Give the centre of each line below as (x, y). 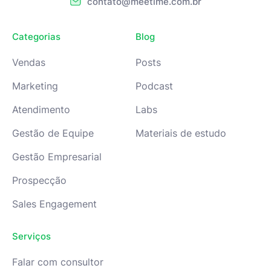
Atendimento (41, 109)
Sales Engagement (54, 204)
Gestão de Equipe (53, 133)
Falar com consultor (58, 262)
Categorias (36, 36)
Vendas (29, 62)
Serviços (31, 236)
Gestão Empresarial (57, 156)
